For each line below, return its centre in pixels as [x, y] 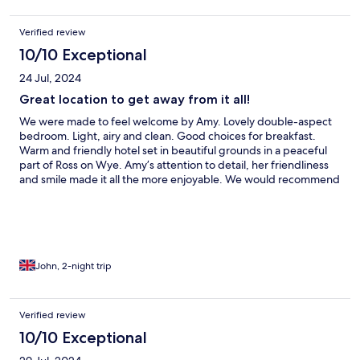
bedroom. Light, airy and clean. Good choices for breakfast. [168, 136]
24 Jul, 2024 [50, 78]
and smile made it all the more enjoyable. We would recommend [180, 180]
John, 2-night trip [74, 266]
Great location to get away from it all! [135, 100]
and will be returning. [73, 194]
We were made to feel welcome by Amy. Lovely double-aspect [176, 122]
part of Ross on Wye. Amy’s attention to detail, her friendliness [174, 165]
